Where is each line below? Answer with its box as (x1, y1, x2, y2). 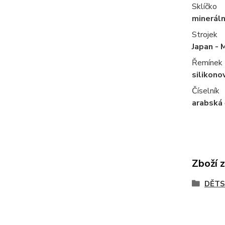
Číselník (191, 85, 219, 96)
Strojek (191, 29, 217, 40)
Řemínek (191, 57, 222, 68)
